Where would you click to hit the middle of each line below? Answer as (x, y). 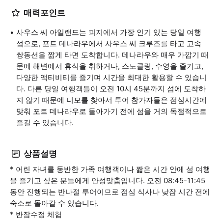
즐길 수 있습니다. (45, 123)
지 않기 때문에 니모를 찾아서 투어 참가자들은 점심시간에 (111, 100)
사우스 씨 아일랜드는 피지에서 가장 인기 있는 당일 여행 (109, 32)
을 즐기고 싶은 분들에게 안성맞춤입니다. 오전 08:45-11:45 (108, 180)
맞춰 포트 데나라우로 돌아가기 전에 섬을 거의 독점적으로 (111, 111)
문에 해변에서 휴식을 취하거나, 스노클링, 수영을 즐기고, (110, 66)
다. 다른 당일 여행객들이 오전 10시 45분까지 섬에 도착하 (111, 89)
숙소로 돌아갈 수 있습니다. (54, 203)
